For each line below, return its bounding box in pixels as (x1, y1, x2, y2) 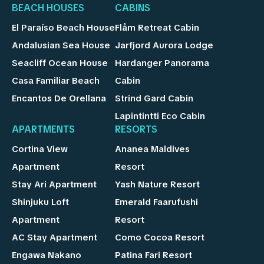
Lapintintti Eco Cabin (115, 110, 206, 122)
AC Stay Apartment (12, 231, 97, 243)
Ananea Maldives (115, 143, 190, 155)
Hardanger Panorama (115, 57, 210, 69)
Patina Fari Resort (115, 249, 193, 261)
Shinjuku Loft (12, 196, 69, 208)
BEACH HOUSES (12, 1, 84, 14)
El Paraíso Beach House (12, 21, 115, 34)
